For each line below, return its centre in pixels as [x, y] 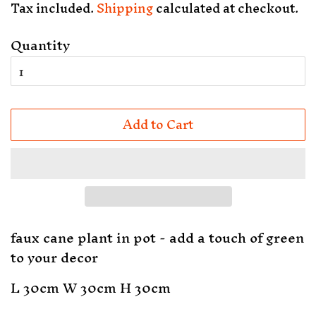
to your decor [54, 257]
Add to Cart [158, 124]
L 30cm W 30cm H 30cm [91, 287]
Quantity [41, 45]
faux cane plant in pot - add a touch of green [157, 237]
